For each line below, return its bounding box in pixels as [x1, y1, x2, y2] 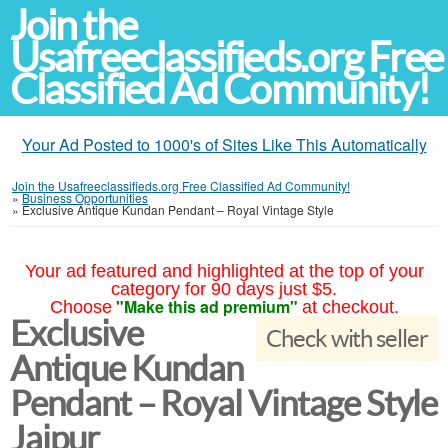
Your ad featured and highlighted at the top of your [24, 261, 424, 281]
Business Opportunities [22, 189, 148, 206]
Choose [49, 297, 112, 317]
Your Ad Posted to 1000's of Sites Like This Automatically [21, 133, 427, 156]
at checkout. [301, 297, 399, 317]
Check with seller [265, 325, 428, 352]
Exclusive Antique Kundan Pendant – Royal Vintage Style [22, 201, 334, 218]
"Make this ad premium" [115, 295, 298, 318]
